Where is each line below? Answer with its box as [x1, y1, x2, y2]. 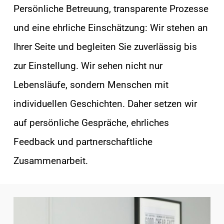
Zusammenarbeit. [13, 154, 88, 166]
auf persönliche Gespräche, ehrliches [13, 116, 169, 128]
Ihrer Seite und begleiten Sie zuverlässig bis [13, 40, 197, 52]
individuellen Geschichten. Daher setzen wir [13, 97, 197, 109]
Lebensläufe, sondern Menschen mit [13, 78, 168, 90]
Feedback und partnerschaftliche [13, 135, 152, 147]
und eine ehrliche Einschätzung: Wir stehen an [13, 21, 208, 33]
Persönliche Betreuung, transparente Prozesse [13, 2, 208, 14]
